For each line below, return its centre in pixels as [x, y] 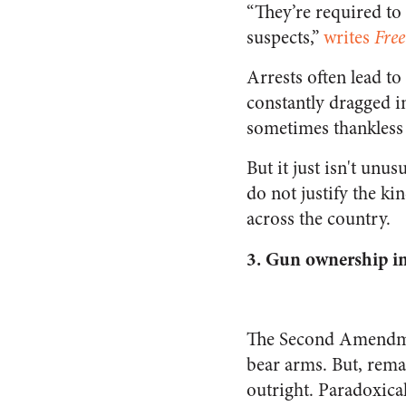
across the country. [319, 219]
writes [349, 38]
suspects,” [285, 38]
